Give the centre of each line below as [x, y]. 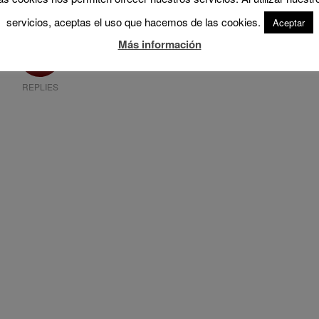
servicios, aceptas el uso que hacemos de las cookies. [133, 22]
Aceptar [288, 22]
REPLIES [40, 87]
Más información [159, 45]
